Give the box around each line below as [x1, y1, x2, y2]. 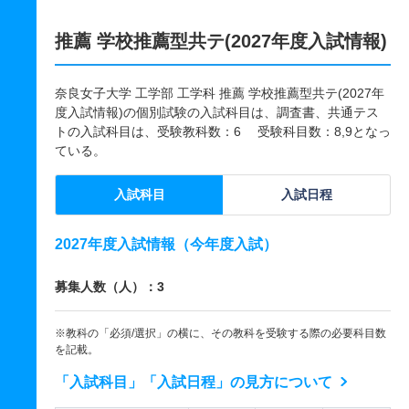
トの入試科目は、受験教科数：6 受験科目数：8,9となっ [55, 124, 391, 139]
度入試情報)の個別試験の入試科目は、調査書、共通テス [55, 105, 379, 120]
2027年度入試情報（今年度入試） [55, 236, 278, 252]
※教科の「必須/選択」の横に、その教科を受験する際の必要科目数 [55, 327, 386, 340]
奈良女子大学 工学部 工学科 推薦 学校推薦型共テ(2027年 [55, 86, 384, 100]
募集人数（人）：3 [55, 279, 164, 294]
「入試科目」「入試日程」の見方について [55, 374, 332, 390]
